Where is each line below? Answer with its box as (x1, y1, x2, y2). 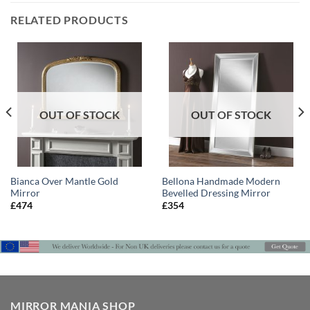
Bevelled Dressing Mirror (161, 187, 271, 199)
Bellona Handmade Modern (161, 175, 280, 187)
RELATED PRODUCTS (10, 13, 129, 27)
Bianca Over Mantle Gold (10, 175, 118, 187)
